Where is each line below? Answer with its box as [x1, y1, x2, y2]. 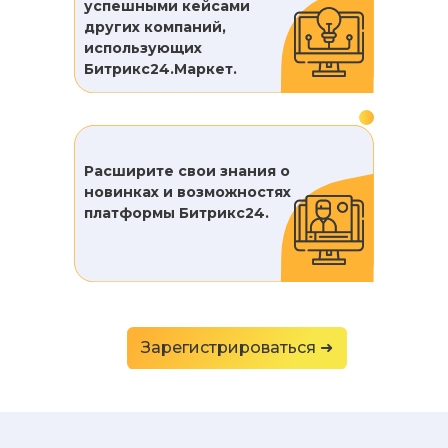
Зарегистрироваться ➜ [141, 338, 333, 357]
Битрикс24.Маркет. [84, 60, 237, 78]
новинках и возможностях [84, 183, 291, 201]
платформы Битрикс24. [84, 204, 269, 222]
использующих [84, 39, 202, 57]
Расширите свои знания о [84, 162, 290, 180]
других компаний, [84, 18, 226, 36]
